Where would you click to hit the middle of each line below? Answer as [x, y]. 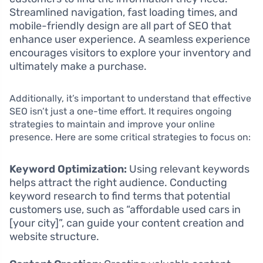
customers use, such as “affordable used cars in [125, 209]
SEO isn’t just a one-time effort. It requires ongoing [121, 111]
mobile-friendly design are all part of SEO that [120, 26]
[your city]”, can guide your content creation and [127, 223]
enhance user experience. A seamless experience [130, 39]
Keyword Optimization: [68, 169]
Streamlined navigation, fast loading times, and [124, 12]
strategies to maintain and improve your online [112, 124]
